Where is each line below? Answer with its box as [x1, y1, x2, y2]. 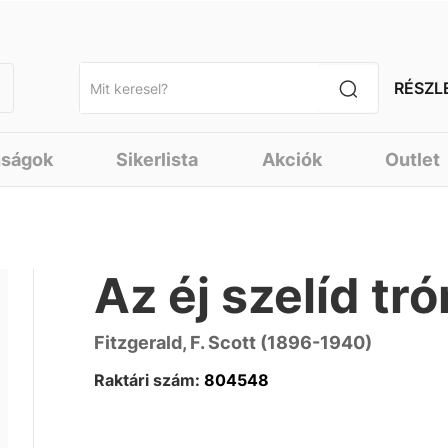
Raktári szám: [94, 370, 201, 390]
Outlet [385, 149, 441, 170]
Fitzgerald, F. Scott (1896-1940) [94, 332, 373, 353]
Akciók [261, 149, 322, 170]
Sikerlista [116, 149, 199, 170]
